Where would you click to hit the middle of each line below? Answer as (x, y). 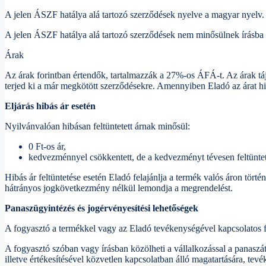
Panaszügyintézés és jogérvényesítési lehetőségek (102, 208)
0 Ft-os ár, (47, 147)
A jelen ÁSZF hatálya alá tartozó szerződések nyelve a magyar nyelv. (134, 15)
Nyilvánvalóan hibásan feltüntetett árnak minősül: (97, 126)
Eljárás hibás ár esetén (50, 106)
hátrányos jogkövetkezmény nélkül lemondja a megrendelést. (119, 188)
